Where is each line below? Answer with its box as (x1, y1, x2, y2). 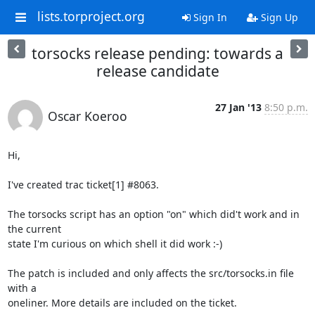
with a (7, 281, 37, 295)
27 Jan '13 (214, 101, 262, 114)
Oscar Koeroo (47, 108, 127, 124)
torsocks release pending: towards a (32, 44, 283, 63)
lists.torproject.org (37, 8, 145, 25)
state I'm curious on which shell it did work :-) (7, 237, 222, 250)
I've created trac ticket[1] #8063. (7, 178, 159, 191)
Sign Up (257, 11, 298, 24)
